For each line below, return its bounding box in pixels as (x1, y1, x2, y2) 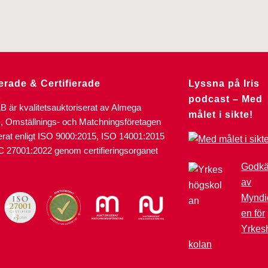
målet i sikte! (188, 109, 254, 120)
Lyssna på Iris (188, 78, 260, 89)
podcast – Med (188, 93, 263, 104)
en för (241, 208, 266, 219)
